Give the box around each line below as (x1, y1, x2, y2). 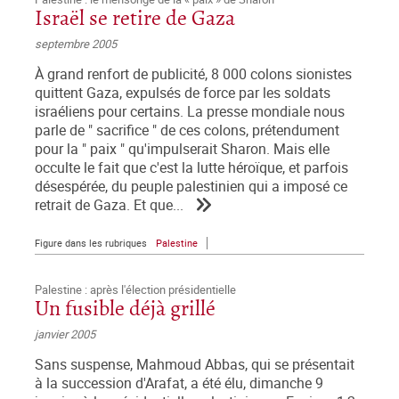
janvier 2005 (35, 326, 95, 343)
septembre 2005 (35, 36, 117, 53)
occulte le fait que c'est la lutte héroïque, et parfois (35, 159, 348, 178)
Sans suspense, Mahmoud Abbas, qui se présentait (35, 355, 354, 375)
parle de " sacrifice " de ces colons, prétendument (35, 121, 339, 141)
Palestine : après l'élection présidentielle (35, 281, 236, 298)
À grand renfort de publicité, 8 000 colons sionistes (35, 65, 352, 85)
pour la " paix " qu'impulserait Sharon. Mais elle (35, 140, 330, 159)
